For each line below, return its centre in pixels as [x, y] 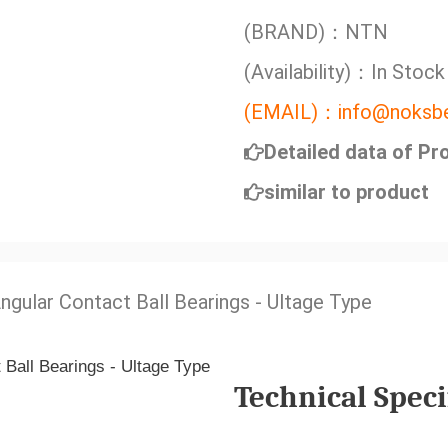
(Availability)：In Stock [344, 72]
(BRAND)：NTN [316, 32]
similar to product [346, 192]
